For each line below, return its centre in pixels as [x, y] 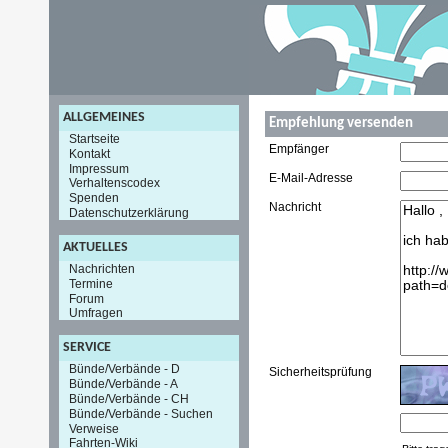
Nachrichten [102, 268]
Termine [91, 283]
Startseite [94, 138]
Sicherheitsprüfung [320, 372]
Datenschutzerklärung [129, 212]
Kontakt [89, 153]
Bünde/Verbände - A [123, 383]
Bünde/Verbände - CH [129, 398]
